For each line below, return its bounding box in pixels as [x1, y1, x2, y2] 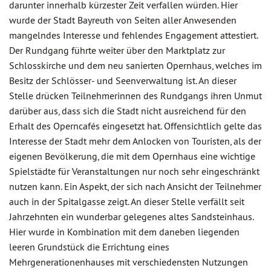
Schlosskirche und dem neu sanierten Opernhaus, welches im [9, 59, 262, 71]
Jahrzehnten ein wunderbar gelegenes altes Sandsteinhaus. [9, 211, 253, 223]
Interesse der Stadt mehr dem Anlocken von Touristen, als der [9, 135, 261, 147]
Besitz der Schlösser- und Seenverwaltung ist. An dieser [9, 74, 237, 87]
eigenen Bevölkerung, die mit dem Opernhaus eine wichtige [9, 150, 255, 162]
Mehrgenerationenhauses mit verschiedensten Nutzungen [9, 256, 248, 268]
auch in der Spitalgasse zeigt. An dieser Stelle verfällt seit [9, 195, 244, 207]
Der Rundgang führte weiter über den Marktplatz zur [9, 44, 225, 56]
